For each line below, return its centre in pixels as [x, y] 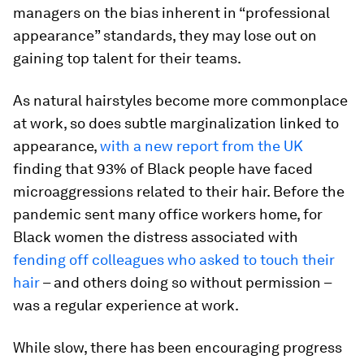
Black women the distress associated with [156, 237]
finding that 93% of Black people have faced [163, 169]
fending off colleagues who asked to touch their [174, 260]
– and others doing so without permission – [186, 282]
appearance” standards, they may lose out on [165, 35]
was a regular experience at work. [126, 305]
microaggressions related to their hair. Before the [179, 191]
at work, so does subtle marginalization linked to [176, 123]
